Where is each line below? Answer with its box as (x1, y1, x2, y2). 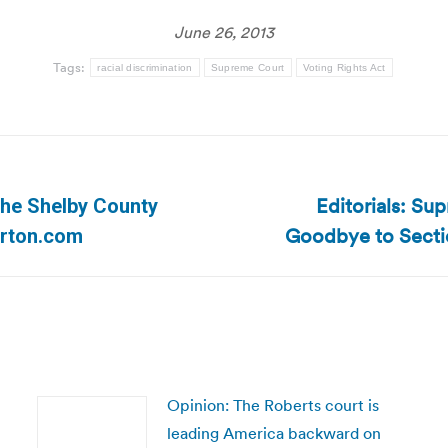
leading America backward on (166, 423, 381, 443)
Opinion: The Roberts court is (166, 395, 379, 415)
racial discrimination (97, 62, 193, 73)
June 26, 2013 (174, 22, 274, 42)
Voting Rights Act (302, 62, 386, 73)
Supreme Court (210, 62, 285, 73)
